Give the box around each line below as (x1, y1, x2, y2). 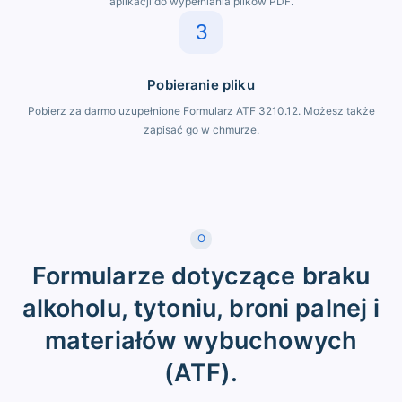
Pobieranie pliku (147, 75, 255, 93)
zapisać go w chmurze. (143, 122, 259, 136)
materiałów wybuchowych (44, 325, 358, 355)
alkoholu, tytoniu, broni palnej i (22, 293, 380, 323)
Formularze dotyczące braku (31, 260, 371, 291)
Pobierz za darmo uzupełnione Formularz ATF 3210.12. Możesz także (27, 103, 375, 118)
